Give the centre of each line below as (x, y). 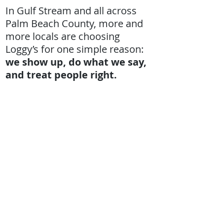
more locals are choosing (63, 36)
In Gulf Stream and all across (71, 11)
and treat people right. (61, 75)
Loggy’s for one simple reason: (74, 49)
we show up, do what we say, (76, 62)
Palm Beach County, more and (74, 23)
